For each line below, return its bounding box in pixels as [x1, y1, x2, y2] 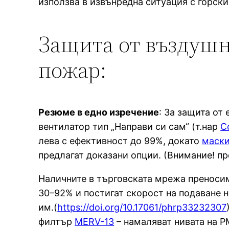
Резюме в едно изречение [38, 106, 159, 118]
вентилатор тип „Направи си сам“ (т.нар [38, 121, 221, 132]
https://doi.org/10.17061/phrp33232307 [57, 201, 227, 213]
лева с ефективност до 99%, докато [38, 135, 202, 146]
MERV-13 [75, 216, 114, 227]
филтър [38, 216, 75, 227]
